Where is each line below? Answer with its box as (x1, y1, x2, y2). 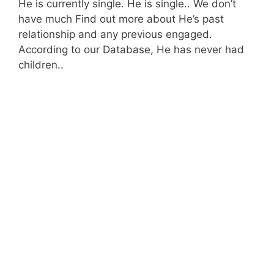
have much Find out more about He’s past (18, 13, 224, 25)
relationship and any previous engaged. (18, 28, 212, 40)
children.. (18, 59, 64, 71)
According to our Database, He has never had (18, 43, 244, 56)
